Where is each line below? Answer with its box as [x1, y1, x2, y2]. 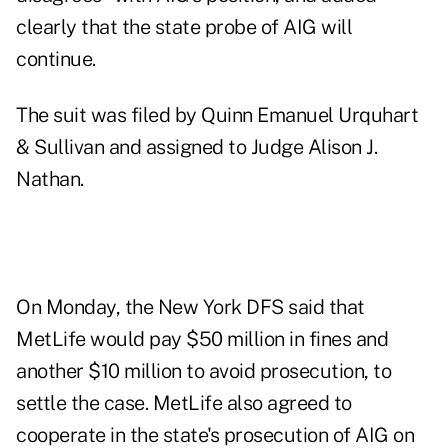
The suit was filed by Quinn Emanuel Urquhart [16, 103, 418, 128]
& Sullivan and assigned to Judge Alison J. [16, 135, 377, 160]
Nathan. [16, 167, 84, 192]
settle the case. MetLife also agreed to [16, 391, 352, 416]
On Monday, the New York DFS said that [16, 295, 365, 320]
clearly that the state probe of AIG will [16, 15, 352, 40]
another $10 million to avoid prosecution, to [16, 359, 391, 384]
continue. [16, 47, 96, 72]
